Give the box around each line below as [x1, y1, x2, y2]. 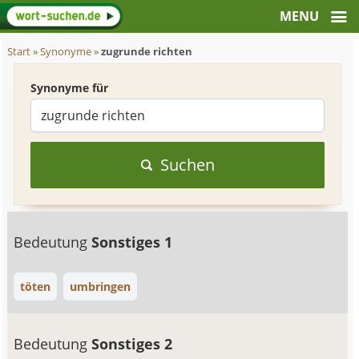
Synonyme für [30, 80, 109, 95]
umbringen [70, 279, 131, 294]
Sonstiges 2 [91, 334, 173, 353]
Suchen [159, 154, 215, 175]
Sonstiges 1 [91, 232, 173, 252]
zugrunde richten [101, 45, 193, 58]
